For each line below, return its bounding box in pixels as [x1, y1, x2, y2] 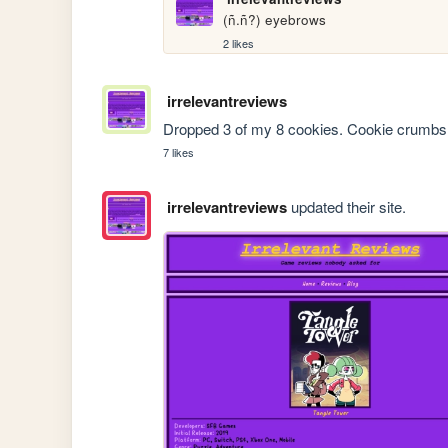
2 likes [223, 34, 255, 51]
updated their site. [286, 196, 406, 218]
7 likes [163, 143, 195, 160]
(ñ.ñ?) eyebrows [223, 10, 327, 30]
